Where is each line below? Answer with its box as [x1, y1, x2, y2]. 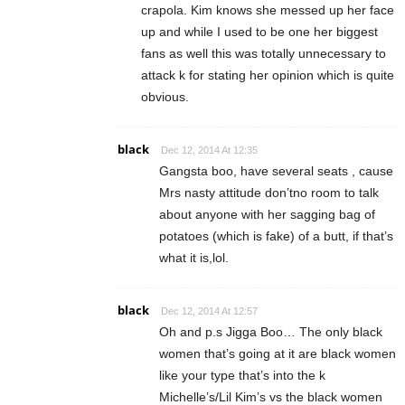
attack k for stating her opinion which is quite [141, 67, 394, 82]
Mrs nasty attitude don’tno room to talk [159, 184, 379, 200]
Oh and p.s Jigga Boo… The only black [159, 324, 382, 339]
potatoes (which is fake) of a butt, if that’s [159, 228, 393, 243]
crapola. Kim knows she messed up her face [141, 2, 394, 17]
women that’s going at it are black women [159, 345, 396, 361]
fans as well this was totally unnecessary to [141, 45, 386, 61]
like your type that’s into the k [159, 367, 325, 382]
